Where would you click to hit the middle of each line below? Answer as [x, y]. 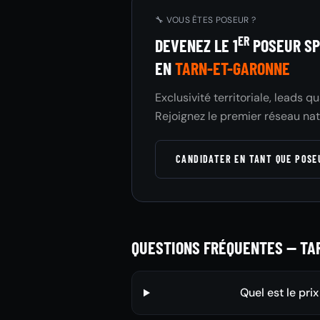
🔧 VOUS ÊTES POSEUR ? [205, 20]
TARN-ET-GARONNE [232, 68]
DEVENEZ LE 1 [196, 45]
